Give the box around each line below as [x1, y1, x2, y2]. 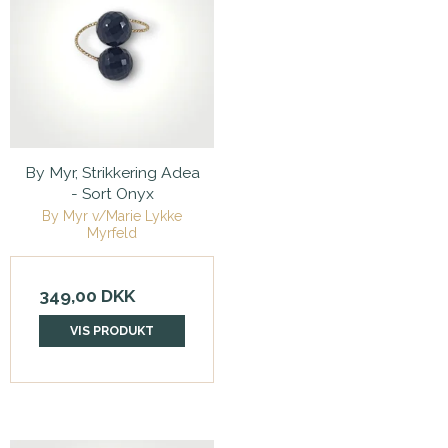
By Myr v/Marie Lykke [42, 208, 182, 225]
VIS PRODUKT [70, 323, 154, 339]
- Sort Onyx [70, 184, 154, 204]
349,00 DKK [39, 286, 135, 307]
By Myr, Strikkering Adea [24, 163, 200, 183]
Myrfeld [87, 225, 137, 242]
